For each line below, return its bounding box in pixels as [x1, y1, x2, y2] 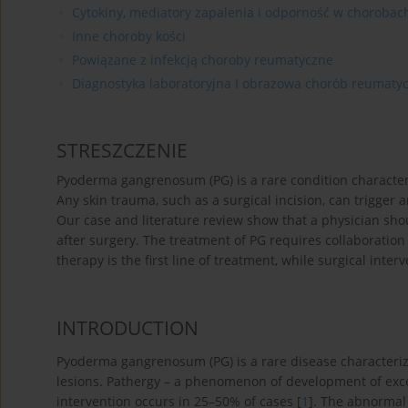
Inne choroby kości [71, 27, 186, 46]
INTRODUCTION [56, 315, 199, 342]
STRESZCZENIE [56, 138, 188, 164]
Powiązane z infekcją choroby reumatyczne [71, 51, 333, 69]
